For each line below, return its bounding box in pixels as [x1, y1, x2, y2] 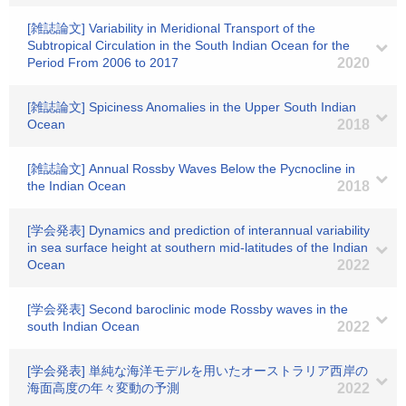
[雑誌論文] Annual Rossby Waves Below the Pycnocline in [27, 161, 355, 176]
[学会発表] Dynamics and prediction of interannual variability [27, 223, 370, 237]
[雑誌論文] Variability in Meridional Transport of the [27, 21, 315, 35]
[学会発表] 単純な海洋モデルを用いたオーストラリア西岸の [27, 363, 368, 378]
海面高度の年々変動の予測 [27, 381, 179, 395]
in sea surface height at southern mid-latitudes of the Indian [27, 240, 368, 255]
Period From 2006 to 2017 [27, 55, 179, 70]
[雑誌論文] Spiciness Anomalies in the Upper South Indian [27, 100, 356, 114]
